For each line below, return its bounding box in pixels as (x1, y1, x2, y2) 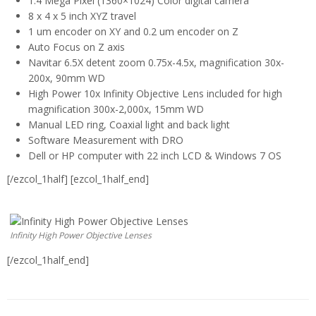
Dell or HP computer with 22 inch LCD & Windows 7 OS (28, 149, 281, 163)
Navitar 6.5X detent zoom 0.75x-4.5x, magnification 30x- (28, 56, 284, 70)
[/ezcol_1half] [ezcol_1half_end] (7, 172, 149, 186)
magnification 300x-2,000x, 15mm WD (28, 102, 204, 116)
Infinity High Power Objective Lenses (10, 229, 152, 242)
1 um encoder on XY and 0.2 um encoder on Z (28, 25, 238, 39)
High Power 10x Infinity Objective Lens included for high (28, 87, 282, 101)
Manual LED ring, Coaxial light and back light (28, 118, 230, 132)
